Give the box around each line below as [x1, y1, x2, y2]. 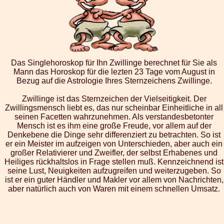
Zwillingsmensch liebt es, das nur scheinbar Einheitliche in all [5, 103, 223, 112]
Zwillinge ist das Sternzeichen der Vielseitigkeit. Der [21, 94, 206, 103]
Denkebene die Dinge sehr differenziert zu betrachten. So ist [7, 130, 220, 139]
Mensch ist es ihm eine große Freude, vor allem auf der [16, 121, 211, 130]
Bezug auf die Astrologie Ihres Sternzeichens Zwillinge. [16, 76, 212, 85]
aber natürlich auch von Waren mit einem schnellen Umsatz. [8, 184, 220, 193]
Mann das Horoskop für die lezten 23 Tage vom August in [13, 67, 215, 76]
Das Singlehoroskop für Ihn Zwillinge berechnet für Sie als [11, 58, 217, 67]
